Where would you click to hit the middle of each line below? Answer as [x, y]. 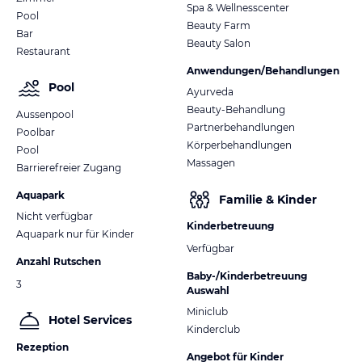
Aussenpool [45, 114]
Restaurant [43, 51]
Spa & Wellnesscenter [238, 8]
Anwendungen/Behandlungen [263, 71]
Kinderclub [213, 330]
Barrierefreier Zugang [69, 167]
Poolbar [36, 132]
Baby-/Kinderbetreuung [247, 276]
